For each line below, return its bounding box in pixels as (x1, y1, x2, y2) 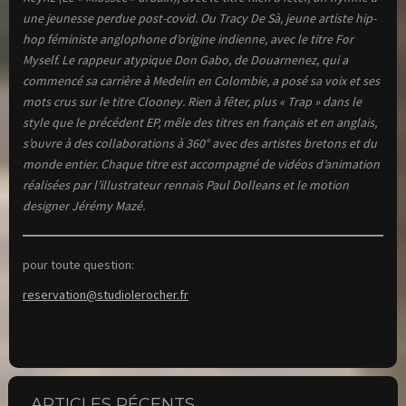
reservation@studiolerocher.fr (23, 286, 188, 304)
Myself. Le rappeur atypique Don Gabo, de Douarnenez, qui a (23, 52, 348, 69)
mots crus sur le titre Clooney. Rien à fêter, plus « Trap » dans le (23, 93, 362, 111)
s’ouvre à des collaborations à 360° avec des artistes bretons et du (23, 135, 377, 152)
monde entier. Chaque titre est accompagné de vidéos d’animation (23, 156, 380, 173)
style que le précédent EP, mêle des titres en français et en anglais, (23, 114, 377, 131)
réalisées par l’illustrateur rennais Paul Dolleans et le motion (23, 177, 349, 194)
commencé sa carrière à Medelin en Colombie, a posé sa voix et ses (23, 72, 380, 90)
